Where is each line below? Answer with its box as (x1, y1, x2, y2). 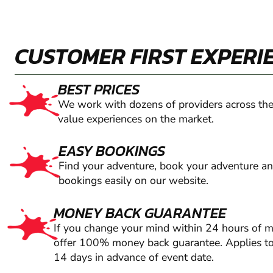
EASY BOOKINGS (58, 140, 165, 162)
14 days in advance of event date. (54, 249, 214, 264)
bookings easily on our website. (58, 173, 208, 188)
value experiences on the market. (57, 112, 214, 127)
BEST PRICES (57, 79, 140, 101)
